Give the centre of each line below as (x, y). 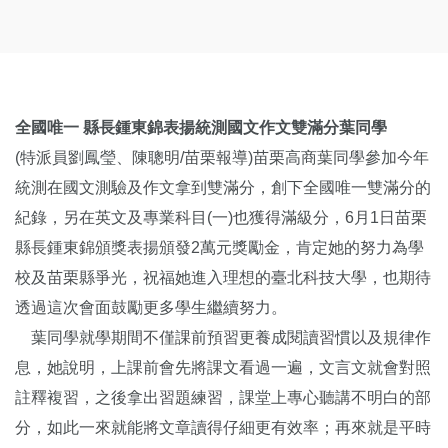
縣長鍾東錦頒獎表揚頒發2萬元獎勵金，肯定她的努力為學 (219, 247)
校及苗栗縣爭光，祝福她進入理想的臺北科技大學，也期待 (223, 277)
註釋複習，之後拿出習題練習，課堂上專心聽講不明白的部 (223, 397)
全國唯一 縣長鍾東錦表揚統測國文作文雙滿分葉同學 (201, 127)
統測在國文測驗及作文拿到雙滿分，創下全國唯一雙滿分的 (223, 187)
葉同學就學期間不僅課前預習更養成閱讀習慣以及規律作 (223, 337)
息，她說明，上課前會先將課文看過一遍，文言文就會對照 (223, 367)
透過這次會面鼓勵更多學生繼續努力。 (151, 307)
